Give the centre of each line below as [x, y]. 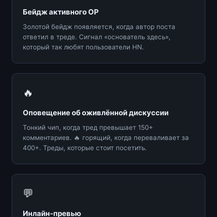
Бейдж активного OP [61, 12]
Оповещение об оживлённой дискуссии [96, 112]
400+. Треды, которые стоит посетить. [85, 147]
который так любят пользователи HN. [83, 47]
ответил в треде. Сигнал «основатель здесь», [97, 37]
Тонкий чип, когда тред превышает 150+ [88, 127]
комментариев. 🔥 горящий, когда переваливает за [106, 137]
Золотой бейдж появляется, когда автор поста [99, 26]
